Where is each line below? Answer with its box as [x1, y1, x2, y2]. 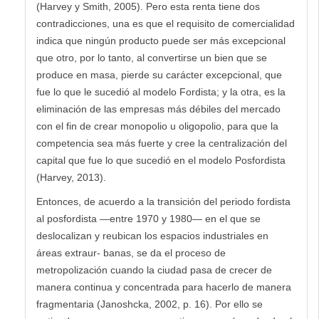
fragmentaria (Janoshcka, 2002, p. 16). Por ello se [36, 298, 263, 310]
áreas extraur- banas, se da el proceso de [36, 246, 226, 258]
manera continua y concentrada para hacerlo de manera [36, 281, 291, 293]
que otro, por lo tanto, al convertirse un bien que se [36, 51, 267, 63]
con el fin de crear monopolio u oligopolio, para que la [36, 120, 278, 132]
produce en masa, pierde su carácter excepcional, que [36, 68, 282, 80]
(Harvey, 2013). [36, 171, 106, 183]
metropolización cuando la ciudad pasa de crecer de [36, 263, 272, 276]
